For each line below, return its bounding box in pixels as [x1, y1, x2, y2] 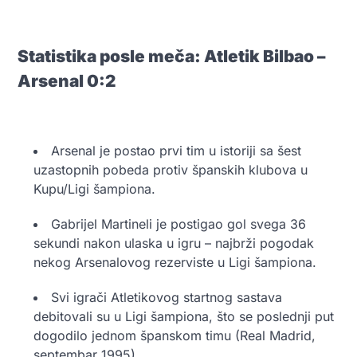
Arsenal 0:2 [18, 70, 116, 91]
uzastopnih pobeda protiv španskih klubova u [33, 161, 308, 178]
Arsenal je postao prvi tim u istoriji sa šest [51, 142, 301, 159]
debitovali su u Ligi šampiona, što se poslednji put [33, 308, 334, 324]
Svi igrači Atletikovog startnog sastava [51, 288, 282, 305]
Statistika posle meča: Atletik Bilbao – [18, 45, 325, 66]
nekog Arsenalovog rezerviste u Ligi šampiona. [33, 253, 316, 270]
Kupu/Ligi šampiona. [33, 180, 155, 197]
